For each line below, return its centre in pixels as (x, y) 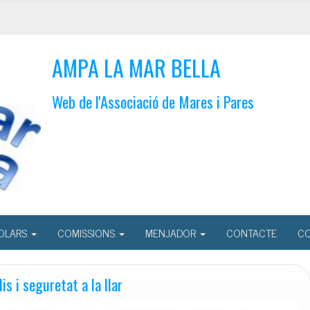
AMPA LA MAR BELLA (136, 67)
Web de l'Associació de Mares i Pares (153, 101)
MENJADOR (172, 233)
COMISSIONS (88, 233)
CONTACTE (252, 233)
